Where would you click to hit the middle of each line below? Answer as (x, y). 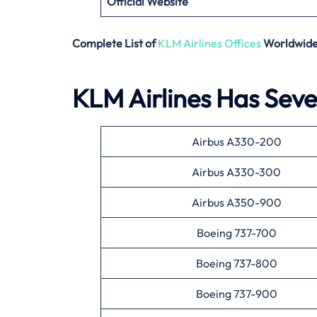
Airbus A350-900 (236, 202)
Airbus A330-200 (236, 141)
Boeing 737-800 (236, 263)
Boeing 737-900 (236, 293)
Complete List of (115, 43)
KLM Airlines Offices (209, 43)
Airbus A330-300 (236, 172)
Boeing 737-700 (236, 232)
